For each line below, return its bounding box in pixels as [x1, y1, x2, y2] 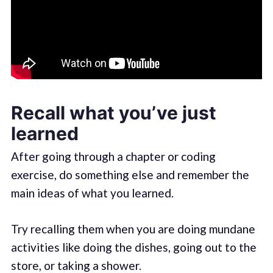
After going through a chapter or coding [10, 149, 216, 164]
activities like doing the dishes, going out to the [10, 239, 257, 254]
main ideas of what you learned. [10, 186, 174, 200]
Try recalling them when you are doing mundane [10, 221, 255, 236]
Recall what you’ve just [10, 102, 216, 124]
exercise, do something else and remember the [10, 168, 249, 182]
